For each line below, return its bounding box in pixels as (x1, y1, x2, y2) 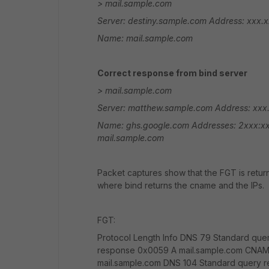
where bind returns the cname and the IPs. (97, 180, 264, 190)
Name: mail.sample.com (97, 33, 193, 43)
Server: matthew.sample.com (97, 103, 213, 113)
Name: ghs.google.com (97, 120, 189, 130)
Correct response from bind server (97, 68, 247, 78)
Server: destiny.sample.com (97, 16, 207, 26)
